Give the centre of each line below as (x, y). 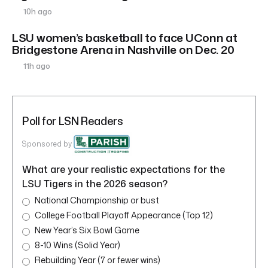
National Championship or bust (97, 200)
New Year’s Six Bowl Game (87, 230)
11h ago (36, 66)
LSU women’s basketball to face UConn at (125, 38)
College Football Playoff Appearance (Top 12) (124, 215)
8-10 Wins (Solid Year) (78, 245)
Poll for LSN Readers (73, 121)
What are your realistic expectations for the (124, 170)
